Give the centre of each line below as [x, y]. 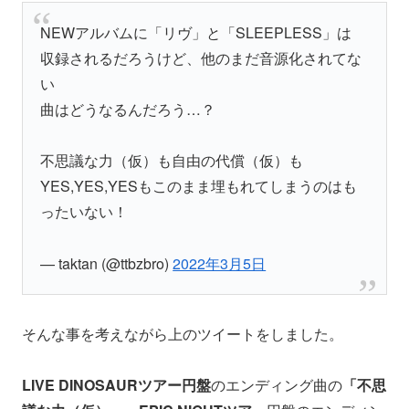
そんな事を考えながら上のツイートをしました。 [183, 333]
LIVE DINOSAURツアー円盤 [116, 385]
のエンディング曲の [277, 385]
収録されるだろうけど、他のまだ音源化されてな [201, 58]
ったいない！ [84, 211]
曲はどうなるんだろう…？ [128, 109]
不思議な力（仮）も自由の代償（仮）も [172, 160]
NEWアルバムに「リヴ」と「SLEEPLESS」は [196, 32]
